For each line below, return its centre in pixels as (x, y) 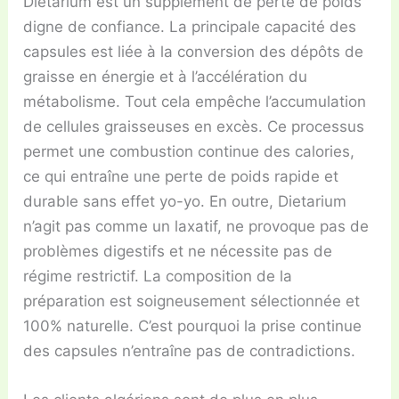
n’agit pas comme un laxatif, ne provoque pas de (196, 227)
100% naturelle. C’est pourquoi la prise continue (193, 326)
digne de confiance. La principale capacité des (190, 27)
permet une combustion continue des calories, (189, 152)
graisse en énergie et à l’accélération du (166, 77)
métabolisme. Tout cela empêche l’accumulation (195, 102)
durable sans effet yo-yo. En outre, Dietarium (185, 202)
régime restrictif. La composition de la (158, 277)
